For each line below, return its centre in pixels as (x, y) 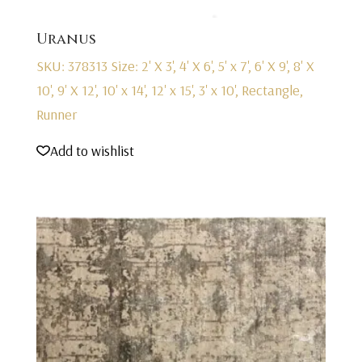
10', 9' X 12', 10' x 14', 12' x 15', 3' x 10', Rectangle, (169, 90)
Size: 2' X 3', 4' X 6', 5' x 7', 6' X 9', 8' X (212, 66)
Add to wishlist (92, 150)
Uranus (66, 40)
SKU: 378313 (73, 66)
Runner (56, 115)
